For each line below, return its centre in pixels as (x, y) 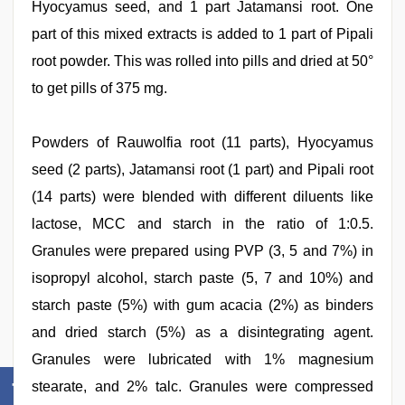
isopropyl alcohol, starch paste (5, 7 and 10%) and (202, 278)
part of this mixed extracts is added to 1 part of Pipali (202, 34)
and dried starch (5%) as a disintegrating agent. (202, 332)
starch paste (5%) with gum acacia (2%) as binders (202, 305)
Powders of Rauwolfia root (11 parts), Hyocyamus (202, 142)
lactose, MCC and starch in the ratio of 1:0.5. (202, 224)
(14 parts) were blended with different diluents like (202, 197)
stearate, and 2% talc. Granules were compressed (202, 386)
